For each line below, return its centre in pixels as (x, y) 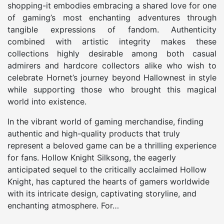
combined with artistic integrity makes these (112, 41)
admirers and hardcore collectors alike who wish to (112, 65)
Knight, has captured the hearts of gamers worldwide (108, 181)
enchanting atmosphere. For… (63, 205)
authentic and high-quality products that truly (94, 133)
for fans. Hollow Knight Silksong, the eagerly (92, 157)
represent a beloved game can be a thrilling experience (112, 145)
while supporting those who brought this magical (112, 89)
